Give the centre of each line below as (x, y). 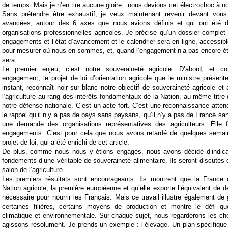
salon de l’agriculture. (33, 170)
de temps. (17, 5)
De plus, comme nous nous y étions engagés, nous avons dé (97, 152)
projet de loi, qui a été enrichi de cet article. (66, 142)
